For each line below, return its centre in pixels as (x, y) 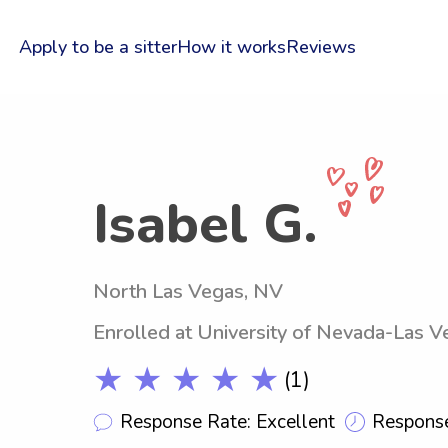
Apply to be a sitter (97, 47)
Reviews (320, 47)
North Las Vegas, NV (188, 291)
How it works (231, 47)
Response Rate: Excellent (227, 421)
